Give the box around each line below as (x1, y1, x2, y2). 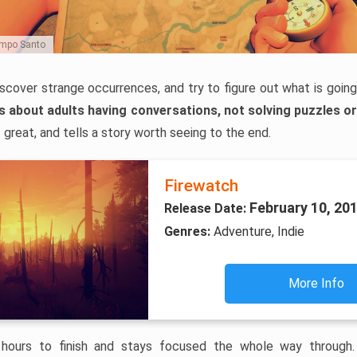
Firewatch (163, 176, 238, 196)
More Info (288, 276, 345, 292)
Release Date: (163, 201, 249, 217)
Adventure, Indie (213, 224, 304, 240)
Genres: (163, 224, 214, 240)
